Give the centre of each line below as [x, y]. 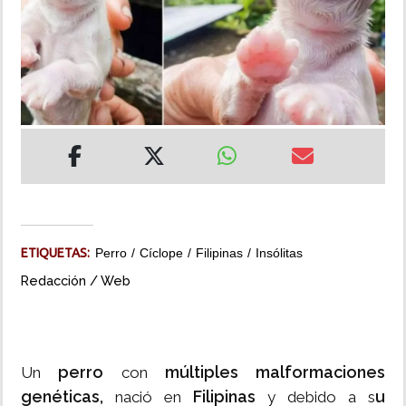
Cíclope [161, 253]
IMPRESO [43, 137]
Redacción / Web [76, 281]
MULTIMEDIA [53, 85]
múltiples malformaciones [275, 372]
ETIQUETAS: [58, 253]
